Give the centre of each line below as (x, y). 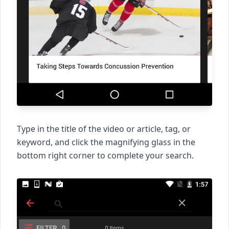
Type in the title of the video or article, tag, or (104, 129)
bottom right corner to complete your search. (105, 156)
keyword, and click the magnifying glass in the (106, 142)
